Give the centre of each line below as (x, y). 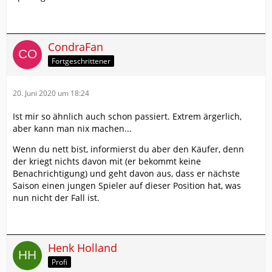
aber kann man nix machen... (72, 129)
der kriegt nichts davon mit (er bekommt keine (107, 161)
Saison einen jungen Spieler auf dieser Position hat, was (127, 186)
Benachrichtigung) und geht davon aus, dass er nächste (126, 174)
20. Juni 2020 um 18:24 (51, 93)
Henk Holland (83, 248)
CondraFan (76, 47)
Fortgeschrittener (81, 61)
